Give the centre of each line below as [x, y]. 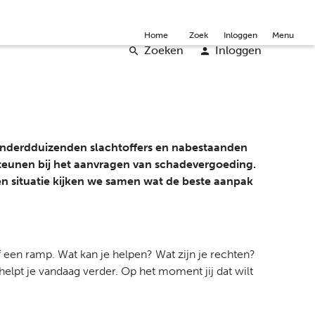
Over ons [65, 13]
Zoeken [164, 50]
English [238, 13]
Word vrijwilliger [176, 13]
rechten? [233, 254]
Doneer [114, 13]
